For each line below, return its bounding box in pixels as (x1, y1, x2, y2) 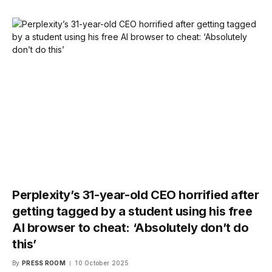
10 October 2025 (75, 259, 129, 267)
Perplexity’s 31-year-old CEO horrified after (12, 187, 259, 202)
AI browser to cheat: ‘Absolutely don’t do (12, 220, 249, 235)
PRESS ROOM (21, 259, 66, 267)
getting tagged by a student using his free (12, 203, 253, 219)
